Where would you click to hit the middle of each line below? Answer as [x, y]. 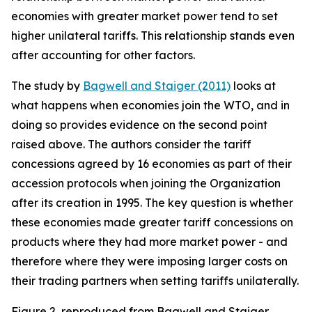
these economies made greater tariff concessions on [152, 222]
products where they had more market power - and [149, 242]
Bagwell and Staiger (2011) [157, 86]
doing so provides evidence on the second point [139, 125]
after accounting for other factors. [104, 55]
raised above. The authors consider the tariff [131, 144]
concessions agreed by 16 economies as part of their [151, 164]
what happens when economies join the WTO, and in [150, 105]
